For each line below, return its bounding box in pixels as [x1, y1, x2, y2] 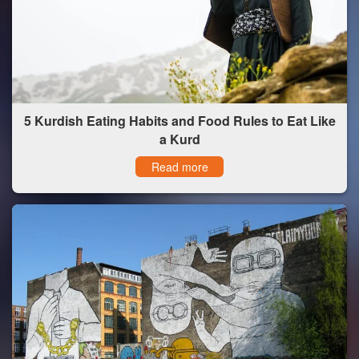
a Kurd [159, 129, 200, 148]
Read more [151, 158, 208, 175]
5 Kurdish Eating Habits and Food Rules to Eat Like [23, 111, 336, 130]
